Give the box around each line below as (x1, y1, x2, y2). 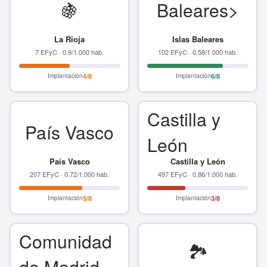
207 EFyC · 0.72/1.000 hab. (30, 169, 109, 179)
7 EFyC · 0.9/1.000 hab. (35, 47, 104, 57)
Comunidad (19, 228, 112, 254)
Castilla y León (170, 156, 225, 167)
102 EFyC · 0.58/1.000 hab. (158, 47, 237, 57)
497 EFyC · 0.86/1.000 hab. (158, 169, 237, 179)
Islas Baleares (172, 33, 223, 45)
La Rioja (54, 33, 85, 45)
